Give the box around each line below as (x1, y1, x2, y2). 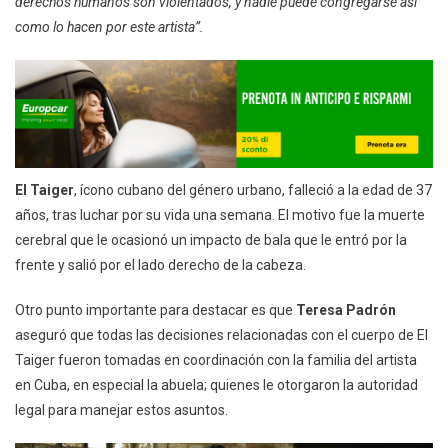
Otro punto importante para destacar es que (15, 301, 296, 318)
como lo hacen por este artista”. (15, 18, 204, 35)
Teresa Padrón (296, 301, 396, 318)
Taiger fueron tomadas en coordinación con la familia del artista (15, 351, 417, 368)
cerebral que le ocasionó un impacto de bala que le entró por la (15, 231, 407, 248)
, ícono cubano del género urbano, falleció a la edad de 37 (74, 181, 432, 198)
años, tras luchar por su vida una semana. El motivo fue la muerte (15, 206, 425, 223)
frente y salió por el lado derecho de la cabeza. (15, 256, 306, 273)
